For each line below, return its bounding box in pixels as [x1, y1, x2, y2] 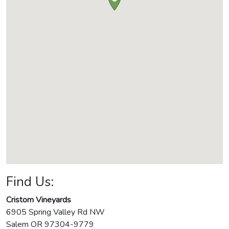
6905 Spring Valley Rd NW [6, 207, 105, 218]
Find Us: [6, 173, 54, 191]
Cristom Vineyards [6, 194, 71, 206]
